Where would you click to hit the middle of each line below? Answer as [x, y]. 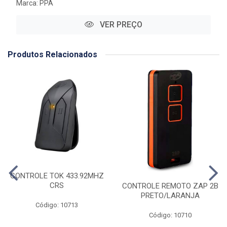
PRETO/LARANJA [170, 196]
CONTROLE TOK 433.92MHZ [57, 176]
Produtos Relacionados [52, 54]
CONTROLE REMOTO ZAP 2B [170, 186]
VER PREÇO [120, 25]
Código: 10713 [57, 205]
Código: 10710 [170, 215]
